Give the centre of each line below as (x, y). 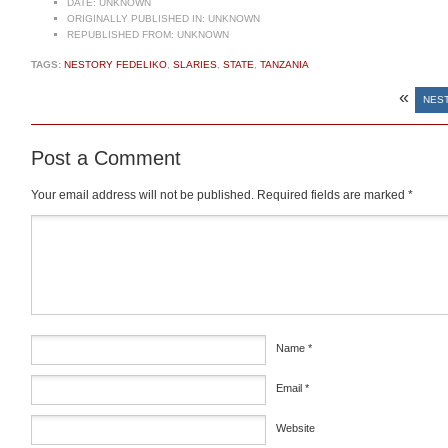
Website (295, 428)
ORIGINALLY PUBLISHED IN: (136, 19)
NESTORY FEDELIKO (115, 65)
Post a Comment (106, 158)
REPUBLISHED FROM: (120, 35)
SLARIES (195, 65)
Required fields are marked (332, 195)
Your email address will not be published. (142, 195)
